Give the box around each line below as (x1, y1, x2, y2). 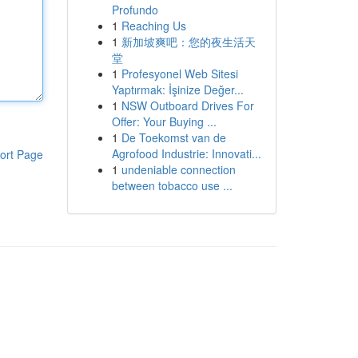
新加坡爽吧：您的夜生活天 (121, 34, 256, 50)
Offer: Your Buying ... (111, 113, 217, 129)
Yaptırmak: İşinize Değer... (111, 82, 244, 97)
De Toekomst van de (121, 129, 226, 145)
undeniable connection (121, 161, 236, 177)
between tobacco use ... (111, 177, 233, 193)
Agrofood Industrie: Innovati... (111, 145, 261, 161)
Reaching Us (121, 18, 186, 34)
